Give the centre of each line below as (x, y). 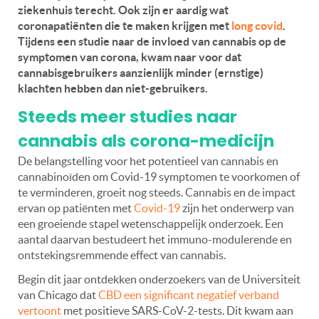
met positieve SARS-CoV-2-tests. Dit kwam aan (177, 310)
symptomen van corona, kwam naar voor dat (130, 57)
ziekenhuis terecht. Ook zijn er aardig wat (123, 10)
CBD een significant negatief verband (189, 294)
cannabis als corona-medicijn (146, 141)
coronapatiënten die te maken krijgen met (125, 25)
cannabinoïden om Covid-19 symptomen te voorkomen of (159, 176)
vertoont (40, 310)
